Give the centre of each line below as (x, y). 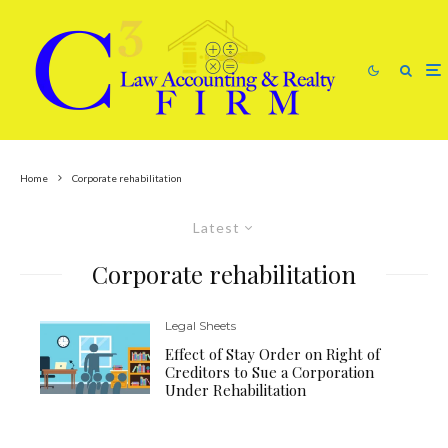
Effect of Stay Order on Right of (273, 354)
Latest (216, 227)
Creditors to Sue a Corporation (270, 372)
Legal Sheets (201, 325)
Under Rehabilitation (236, 390)
